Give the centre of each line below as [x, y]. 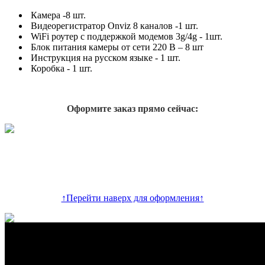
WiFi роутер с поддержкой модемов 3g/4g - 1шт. [125, 37]
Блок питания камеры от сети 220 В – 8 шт [116, 47]
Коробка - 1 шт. [60, 69]
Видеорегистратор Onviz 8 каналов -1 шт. [113, 26]
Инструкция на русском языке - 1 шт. [104, 58]
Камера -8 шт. [57, 15]
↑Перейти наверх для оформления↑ [132, 198]
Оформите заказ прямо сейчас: [132, 109]
